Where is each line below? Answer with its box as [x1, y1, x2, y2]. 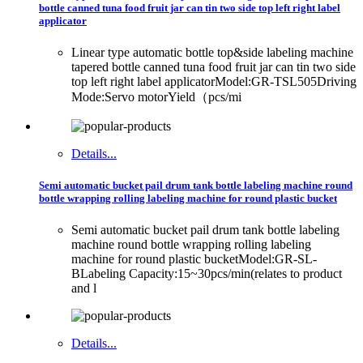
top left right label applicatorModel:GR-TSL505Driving [71, 74, 357, 88]
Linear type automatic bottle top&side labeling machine [71, 45, 353, 59]
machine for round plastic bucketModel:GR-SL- [71, 252, 317, 267]
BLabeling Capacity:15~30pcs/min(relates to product [71, 267, 342, 281]
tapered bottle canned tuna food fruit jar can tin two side [71, 59, 356, 74]
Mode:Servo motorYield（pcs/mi [71, 89, 241, 104]
